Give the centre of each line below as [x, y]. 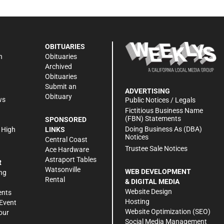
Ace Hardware [67, 149]
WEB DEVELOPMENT [158, 172]
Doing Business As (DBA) [163, 129]
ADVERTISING [147, 91]
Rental [55, 179]
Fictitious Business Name [164, 111]
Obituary [58, 96]
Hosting [137, 202]
